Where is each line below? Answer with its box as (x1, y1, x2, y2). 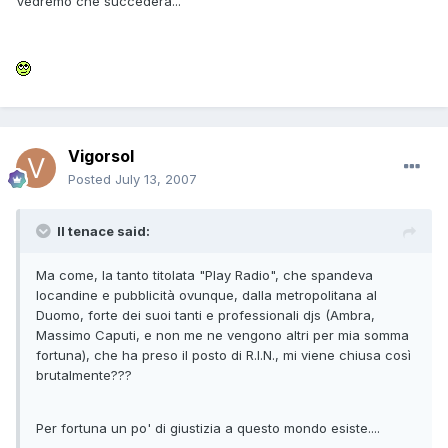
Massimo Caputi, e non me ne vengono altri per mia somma (36, 327, 409, 344)
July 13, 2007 (115, 171, 197, 188)
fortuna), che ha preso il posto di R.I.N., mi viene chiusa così (36, 347, 411, 364)
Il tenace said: (57, 223, 150, 240)
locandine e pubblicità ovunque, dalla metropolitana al (36, 287, 377, 304)
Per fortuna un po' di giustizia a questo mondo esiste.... (36, 420, 380, 437)
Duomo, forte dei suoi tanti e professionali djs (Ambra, (36, 307, 375, 324)
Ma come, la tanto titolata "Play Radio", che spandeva (36, 267, 373, 284)
